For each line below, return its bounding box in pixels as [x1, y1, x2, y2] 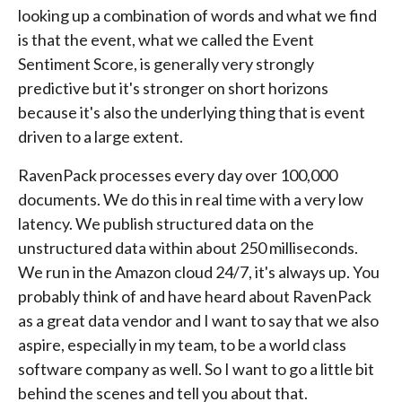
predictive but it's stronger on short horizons [18, 78, 328, 98]
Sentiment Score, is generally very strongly [18, 54, 314, 74]
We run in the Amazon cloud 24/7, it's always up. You [18, 262, 380, 282]
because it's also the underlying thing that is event [18, 102, 365, 122]
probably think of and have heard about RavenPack [18, 286, 371, 306]
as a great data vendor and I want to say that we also [18, 310, 379, 330]
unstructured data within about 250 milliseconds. [18, 238, 358, 258]
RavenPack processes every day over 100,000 [18, 165, 337, 185]
